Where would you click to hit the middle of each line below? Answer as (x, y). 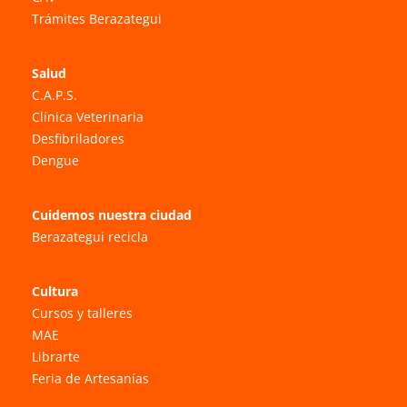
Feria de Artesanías (90, 378)
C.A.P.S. (55, 94)
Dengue (55, 160)
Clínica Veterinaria (88, 116)
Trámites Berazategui (97, 18)
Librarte (56, 356)
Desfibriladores (78, 138)
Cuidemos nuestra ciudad (112, 214)
